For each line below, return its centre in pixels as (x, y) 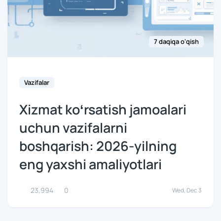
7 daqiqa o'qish (176, 41)
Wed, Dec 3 (187, 190)
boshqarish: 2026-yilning (98, 146)
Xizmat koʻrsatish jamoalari (103, 109)
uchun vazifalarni (73, 128)
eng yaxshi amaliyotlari (91, 164)
